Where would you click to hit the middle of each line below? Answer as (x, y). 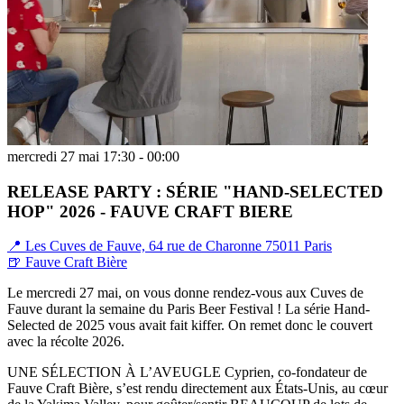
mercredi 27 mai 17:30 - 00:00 (93, 156)
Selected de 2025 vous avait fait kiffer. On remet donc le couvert (190, 326)
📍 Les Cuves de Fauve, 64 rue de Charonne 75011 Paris (170, 246)
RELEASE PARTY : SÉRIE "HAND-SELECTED (195, 191)
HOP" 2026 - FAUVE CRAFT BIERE (150, 211)
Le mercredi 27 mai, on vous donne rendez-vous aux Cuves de (185, 293)
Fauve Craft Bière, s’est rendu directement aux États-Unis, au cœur (197, 389)
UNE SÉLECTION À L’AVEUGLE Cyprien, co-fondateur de (187, 372)
